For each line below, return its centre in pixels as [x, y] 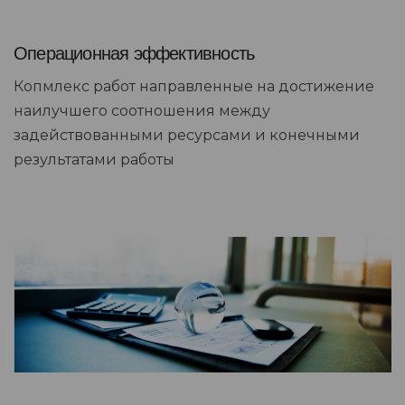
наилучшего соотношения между [142, 110]
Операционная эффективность [134, 53]
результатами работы [94, 159]
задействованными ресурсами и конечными [187, 135]
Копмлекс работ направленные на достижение [194, 86]
